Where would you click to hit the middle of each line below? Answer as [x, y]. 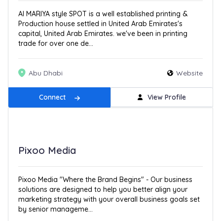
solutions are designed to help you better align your [103, 189]
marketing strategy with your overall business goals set [109, 199]
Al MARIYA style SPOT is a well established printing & [103, 14]
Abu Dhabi [46, 73]
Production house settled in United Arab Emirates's [101, 24]
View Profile [167, 97]
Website [189, 73]
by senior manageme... [56, 209]
